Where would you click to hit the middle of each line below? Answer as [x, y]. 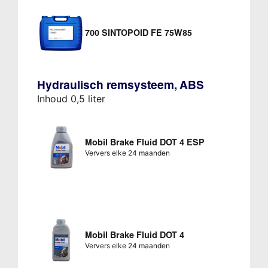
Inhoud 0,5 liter [71, 98]
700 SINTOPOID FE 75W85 [138, 33]
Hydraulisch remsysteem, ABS [120, 85]
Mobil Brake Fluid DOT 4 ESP [144, 142]
